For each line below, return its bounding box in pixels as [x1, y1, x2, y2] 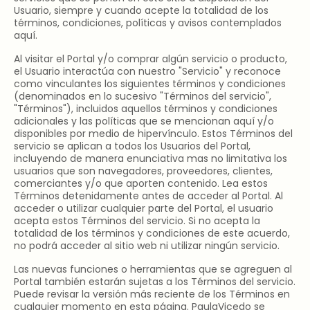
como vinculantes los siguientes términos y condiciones [14, 77, 286, 91]
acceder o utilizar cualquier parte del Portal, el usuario [14, 201, 273, 215]
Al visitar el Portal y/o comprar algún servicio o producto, [14, 52, 287, 66]
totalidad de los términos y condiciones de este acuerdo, [14, 226, 290, 240]
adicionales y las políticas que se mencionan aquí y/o [14, 114, 274, 128]
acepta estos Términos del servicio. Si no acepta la [14, 214, 260, 228]
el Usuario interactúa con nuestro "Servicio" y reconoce [14, 64, 281, 78]
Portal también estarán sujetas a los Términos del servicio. [14, 275, 295, 289]
